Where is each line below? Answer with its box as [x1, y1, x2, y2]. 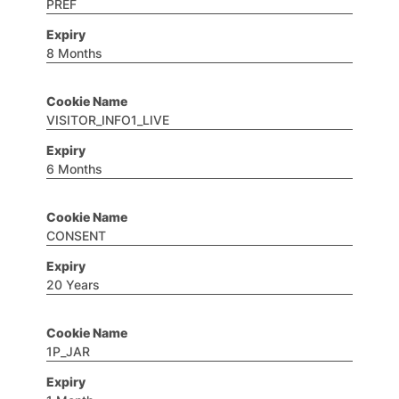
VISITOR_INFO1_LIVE [46, 112, 169, 127]
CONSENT [46, 228, 106, 243]
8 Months [46, 45, 102, 61]
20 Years [46, 277, 100, 292]
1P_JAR [46, 344, 90, 359]
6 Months [46, 161, 102, 176]
